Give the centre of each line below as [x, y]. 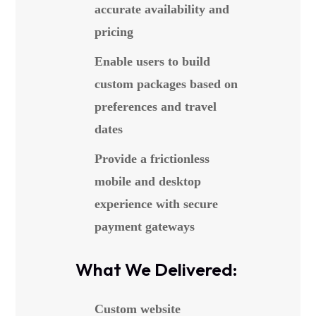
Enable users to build [152, 61]
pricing [114, 32]
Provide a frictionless [152, 159]
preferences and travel [156, 107]
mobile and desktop [148, 181]
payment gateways [145, 226]
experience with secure [156, 204]
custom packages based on [166, 84]
